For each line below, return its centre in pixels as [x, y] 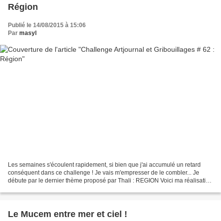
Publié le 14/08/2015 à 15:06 [47, 25]
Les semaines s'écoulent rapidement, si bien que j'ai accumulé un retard [104, 165]
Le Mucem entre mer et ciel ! [68, 214]
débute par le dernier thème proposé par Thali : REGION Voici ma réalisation [110, 181]
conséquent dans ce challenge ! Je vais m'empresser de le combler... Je [104, 173]
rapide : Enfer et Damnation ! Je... [52, 189]
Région [23, 7]
